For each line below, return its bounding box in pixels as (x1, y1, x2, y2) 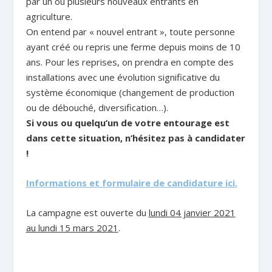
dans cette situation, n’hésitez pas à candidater (25, 132, 245, 144)
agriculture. (25, 10, 72, 22)
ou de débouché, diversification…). (25, 101, 168, 114)
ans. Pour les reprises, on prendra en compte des (25, 56, 234, 68)
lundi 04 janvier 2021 (148, 206, 236, 219)
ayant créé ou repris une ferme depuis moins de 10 (25, 41, 240, 53)
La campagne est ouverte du (25, 206, 149, 219)
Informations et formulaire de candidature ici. (25, 177, 237, 189)
